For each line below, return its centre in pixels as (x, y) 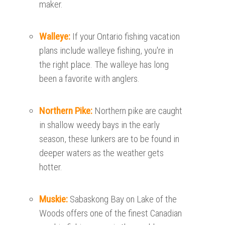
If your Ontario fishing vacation (126, 37)
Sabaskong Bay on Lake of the (124, 199)
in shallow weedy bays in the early (100, 125)
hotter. (51, 167)
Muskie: (55, 199)
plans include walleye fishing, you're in (106, 51)
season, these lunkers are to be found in (109, 139)
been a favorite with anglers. (90, 79)
